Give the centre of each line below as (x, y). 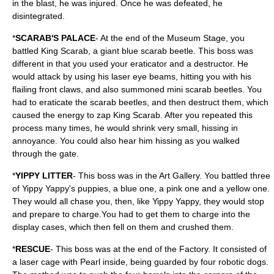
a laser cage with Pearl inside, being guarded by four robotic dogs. (140, 262)
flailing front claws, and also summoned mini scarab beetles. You (137, 89)
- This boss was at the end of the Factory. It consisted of (158, 249)
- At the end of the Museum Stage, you (170, 38)
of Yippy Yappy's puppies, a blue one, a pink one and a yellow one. (141, 188)
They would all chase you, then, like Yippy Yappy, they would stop (138, 201)
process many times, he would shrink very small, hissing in (125, 128)
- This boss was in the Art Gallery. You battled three (172, 176)
